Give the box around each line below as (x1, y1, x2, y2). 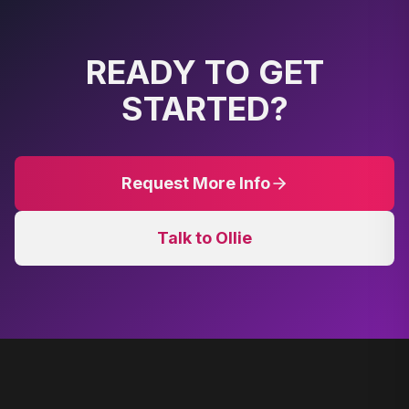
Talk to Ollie (157, 228, 252, 247)
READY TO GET (85, 52, 324, 92)
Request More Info (121, 173, 270, 193)
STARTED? (121, 89, 288, 129)
